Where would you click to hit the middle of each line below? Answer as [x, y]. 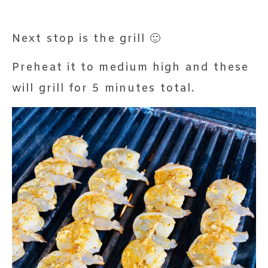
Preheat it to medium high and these [131, 67]
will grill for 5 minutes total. [104, 88]
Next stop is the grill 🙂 [87, 39]
